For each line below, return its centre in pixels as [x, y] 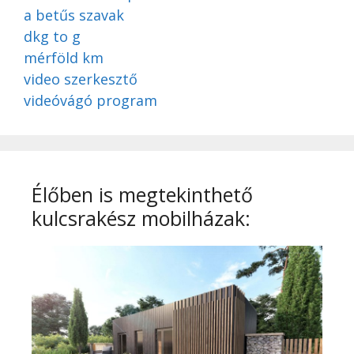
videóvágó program [90, 101]
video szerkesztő [81, 79]
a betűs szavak [74, 15]
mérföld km [64, 58]
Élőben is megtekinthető [142, 195]
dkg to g [52, 37]
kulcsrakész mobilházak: [141, 218]
